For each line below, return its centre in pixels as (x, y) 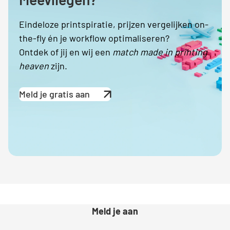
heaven (34, 65)
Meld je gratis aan (55, 94)
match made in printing (160, 52)
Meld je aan (115, 211)
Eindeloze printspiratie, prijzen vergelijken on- (114, 24)
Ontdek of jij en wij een (66, 52)
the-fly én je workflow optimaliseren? (94, 38)
